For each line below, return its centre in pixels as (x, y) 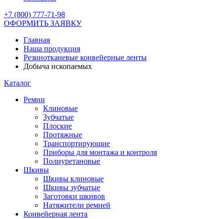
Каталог (17, 83)
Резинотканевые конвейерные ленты (85, 57)
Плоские (57, 126)
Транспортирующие (77, 143)
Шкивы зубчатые (72, 187)
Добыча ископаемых (58, 66)
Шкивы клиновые (73, 179)
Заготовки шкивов (74, 196)
